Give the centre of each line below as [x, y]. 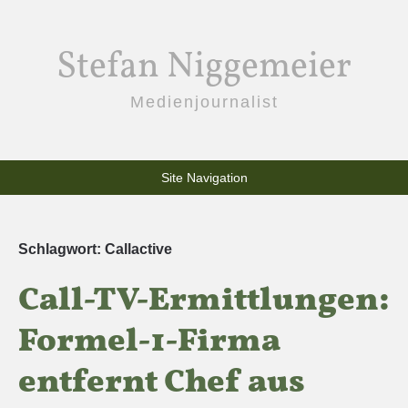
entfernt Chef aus [162, 383]
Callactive [138, 249]
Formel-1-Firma [149, 342]
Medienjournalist [204, 102]
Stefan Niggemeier [204, 67]
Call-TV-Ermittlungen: [204, 301]
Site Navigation [204, 178]
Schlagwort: [61, 249]
